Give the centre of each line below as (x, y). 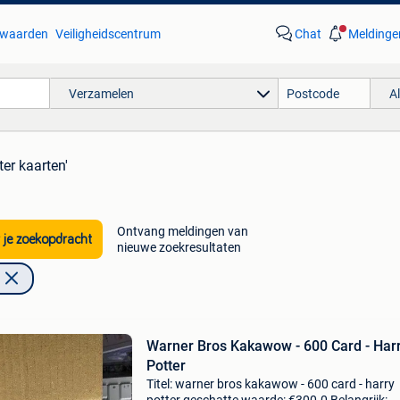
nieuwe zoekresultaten (179, 247)
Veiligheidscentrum (108, 34)
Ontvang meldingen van (182, 231)
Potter (166, 366)
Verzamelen (101, 93)
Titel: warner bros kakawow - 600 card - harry (270, 384)
